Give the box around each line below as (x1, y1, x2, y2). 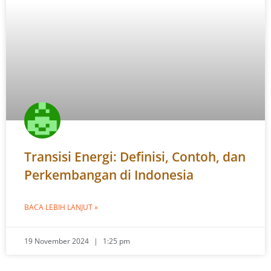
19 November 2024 (24, 236, 91, 246)
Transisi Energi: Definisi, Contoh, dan (24, 148, 246, 165)
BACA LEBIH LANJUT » (24, 202, 98, 212)
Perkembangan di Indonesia (24, 166, 194, 183)
